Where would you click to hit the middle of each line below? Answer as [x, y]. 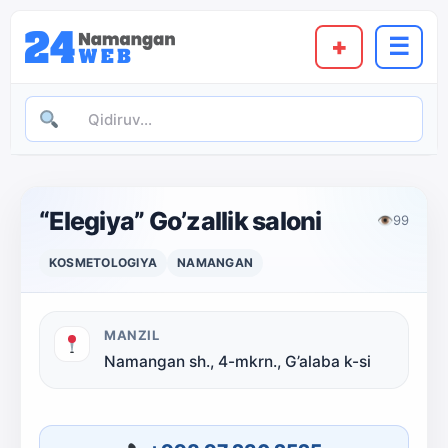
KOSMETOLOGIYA [103, 262]
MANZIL [132, 335]
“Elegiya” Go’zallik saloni [180, 221]
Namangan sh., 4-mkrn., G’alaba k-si [237, 361]
